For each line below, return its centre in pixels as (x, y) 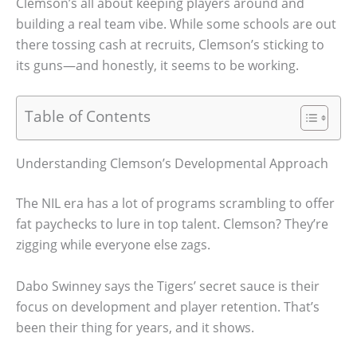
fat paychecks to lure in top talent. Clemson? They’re (172, 224)
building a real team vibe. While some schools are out (176, 24)
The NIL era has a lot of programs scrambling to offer (175, 204)
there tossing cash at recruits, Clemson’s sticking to (170, 44)
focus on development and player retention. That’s (168, 306)
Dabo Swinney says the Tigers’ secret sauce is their (168, 286)
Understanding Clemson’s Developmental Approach (172, 164)
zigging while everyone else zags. (113, 245)
